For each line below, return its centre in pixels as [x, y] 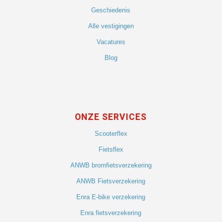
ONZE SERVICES [111, 117]
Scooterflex [111, 134]
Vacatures [111, 42]
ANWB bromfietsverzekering [111, 166]
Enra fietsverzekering [111, 213]
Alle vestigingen [111, 26]
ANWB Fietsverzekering [111, 181]
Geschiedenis [111, 10]
